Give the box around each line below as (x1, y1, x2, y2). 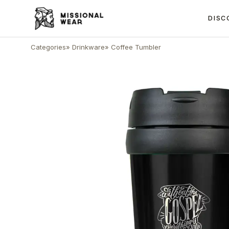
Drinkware (72, 42, 105, 51)
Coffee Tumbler (111, 42, 161, 51)
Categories (31, 42, 66, 51)
